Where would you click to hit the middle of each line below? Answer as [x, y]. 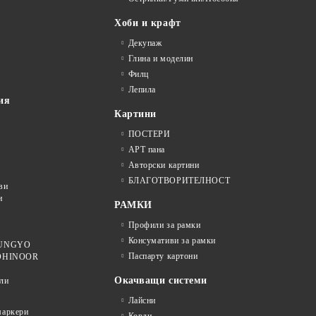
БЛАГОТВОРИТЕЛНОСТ [179, 180]
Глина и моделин [160, 58]
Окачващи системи [161, 280]
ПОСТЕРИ [149, 134]
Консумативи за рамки [172, 240]
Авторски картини [164, 165]
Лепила [142, 89]
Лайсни [142, 300]
